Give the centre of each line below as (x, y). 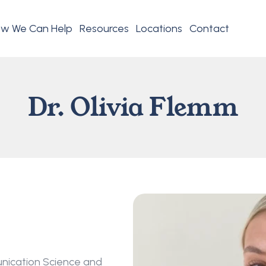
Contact (209, 28)
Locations (159, 28)
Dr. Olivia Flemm (133, 107)
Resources (104, 28)
